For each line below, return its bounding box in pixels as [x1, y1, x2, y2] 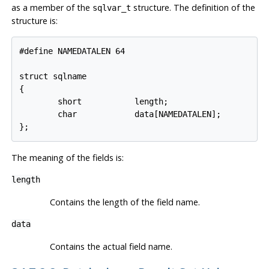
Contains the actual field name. [49, 241, 172, 253]
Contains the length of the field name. [49, 196, 200, 208]
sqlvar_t [92, 3, 131, 13]
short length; [19, 97, 169, 107]
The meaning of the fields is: [11, 152, 124, 164]
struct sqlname [19, 71, 87, 82]
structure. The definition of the [130, 2, 255, 14]
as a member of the [11, 2, 92, 14]
